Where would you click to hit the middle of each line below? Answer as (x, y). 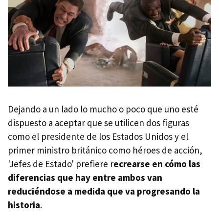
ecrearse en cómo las (157, 164)
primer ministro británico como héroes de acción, (105, 150)
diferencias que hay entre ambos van (85, 178)
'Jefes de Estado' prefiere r (61, 164)
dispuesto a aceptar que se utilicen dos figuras (99, 123)
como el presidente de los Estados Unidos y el (98, 137)
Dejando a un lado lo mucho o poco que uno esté (103, 109)
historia (24, 205)
